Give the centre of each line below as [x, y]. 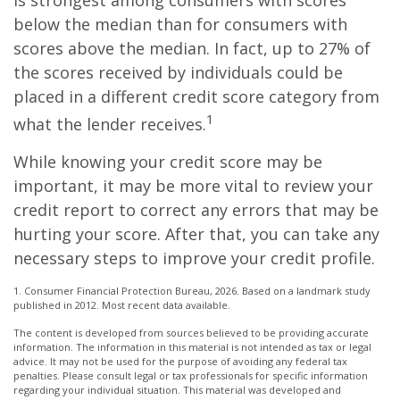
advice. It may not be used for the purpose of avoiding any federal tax [180, 361]
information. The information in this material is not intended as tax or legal [192, 347]
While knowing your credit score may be [168, 162]
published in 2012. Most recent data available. [122, 305]
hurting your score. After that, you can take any [196, 234]
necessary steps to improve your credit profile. [194, 258]
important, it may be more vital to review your [193, 186]
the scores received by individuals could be [178, 72]
